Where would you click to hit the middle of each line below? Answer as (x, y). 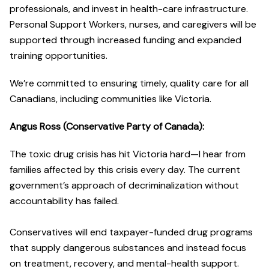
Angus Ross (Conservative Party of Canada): (107, 127)
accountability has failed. (64, 201)
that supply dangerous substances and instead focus (128, 248)
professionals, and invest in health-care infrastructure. (129, 9)
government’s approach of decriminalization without (124, 186)
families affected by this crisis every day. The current (125, 170)
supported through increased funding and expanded (125, 40)
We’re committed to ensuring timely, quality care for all (129, 83)
